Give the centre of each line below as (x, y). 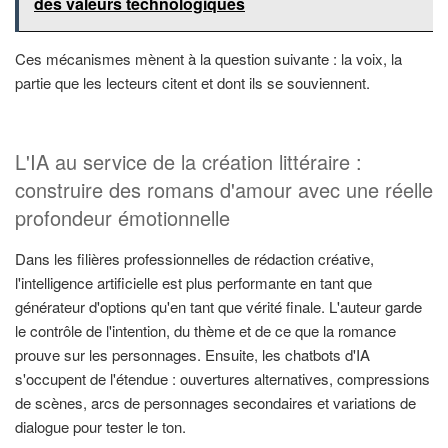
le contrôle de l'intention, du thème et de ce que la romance (205, 330)
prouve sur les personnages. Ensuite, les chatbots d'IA (192, 354)
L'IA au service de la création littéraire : (188, 161)
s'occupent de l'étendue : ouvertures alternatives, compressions (222, 378)
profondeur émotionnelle (122, 217)
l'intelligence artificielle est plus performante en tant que (193, 282)
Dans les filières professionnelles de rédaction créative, (194, 258)
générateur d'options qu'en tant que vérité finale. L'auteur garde (218, 306)
